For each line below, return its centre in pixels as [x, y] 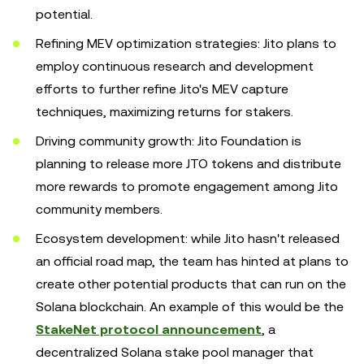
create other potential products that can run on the [191, 284]
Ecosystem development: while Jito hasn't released [188, 238]
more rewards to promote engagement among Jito [187, 186]
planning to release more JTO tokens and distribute [188, 164]
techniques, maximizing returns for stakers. [165, 112]
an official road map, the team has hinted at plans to [192, 261]
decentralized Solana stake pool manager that [175, 352]
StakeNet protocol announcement [149, 329]
